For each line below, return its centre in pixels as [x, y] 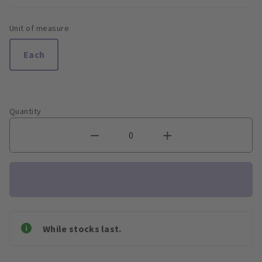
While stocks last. [82, 228]
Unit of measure [39, 28]
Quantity [25, 111]
